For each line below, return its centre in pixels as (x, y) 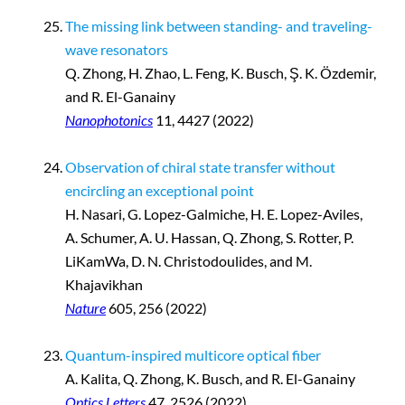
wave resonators (117, 50)
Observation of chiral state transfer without (200, 167)
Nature (85, 308)
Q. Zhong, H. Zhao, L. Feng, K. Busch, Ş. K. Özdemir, (221, 73)
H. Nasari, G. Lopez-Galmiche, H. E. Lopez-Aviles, (214, 214)
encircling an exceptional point (160, 191)
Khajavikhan (104, 285)
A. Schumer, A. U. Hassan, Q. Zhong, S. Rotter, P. (209, 238)
